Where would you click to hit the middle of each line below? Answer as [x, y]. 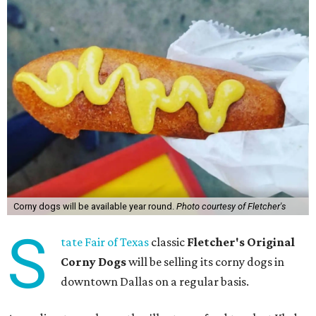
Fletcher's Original [241, 242]
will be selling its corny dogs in [206, 262]
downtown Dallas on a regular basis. [155, 281]
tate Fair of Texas [105, 242]
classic [168, 242]
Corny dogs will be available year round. [95, 206]
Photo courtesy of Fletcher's [231, 206]
